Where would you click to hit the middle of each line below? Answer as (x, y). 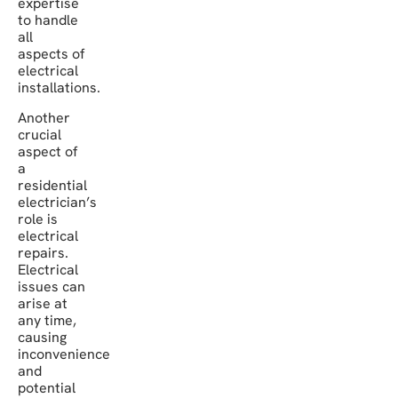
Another (44, 117)
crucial (40, 134)
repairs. (43, 252)
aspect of (48, 151)
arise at (43, 303)
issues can (52, 286)
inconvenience (64, 354)
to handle (48, 20)
